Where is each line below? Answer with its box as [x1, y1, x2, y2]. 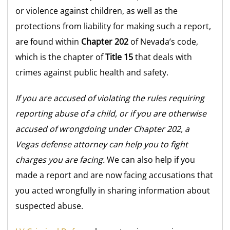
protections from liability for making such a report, [15, 21, 212, 32]
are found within [15, 36, 82, 48]
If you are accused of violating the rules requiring [15, 92, 205, 104]
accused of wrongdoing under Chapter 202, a [15, 123, 190, 135]
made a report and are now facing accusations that [15, 169, 214, 181]
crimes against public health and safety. [15, 67, 169, 79]
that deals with [133, 51, 193, 63]
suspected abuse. [15, 200, 84, 212]
